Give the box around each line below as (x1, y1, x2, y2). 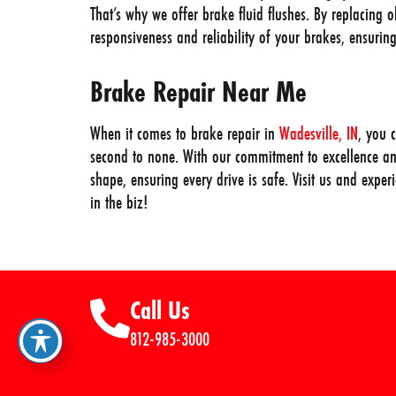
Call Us (130, 293, 189, 327)
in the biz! (90, 188, 148, 215)
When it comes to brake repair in (90, 119, 279, 146)
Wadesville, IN (279, 119, 358, 146)
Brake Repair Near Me (90, 72, 307, 110)
